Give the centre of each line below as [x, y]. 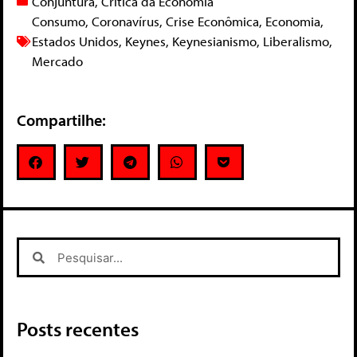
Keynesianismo [214, 41]
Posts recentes [78, 329]
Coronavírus [126, 22]
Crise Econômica [212, 22]
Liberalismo [296, 41]
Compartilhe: [61, 120]
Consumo [59, 22]
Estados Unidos [75, 41]
